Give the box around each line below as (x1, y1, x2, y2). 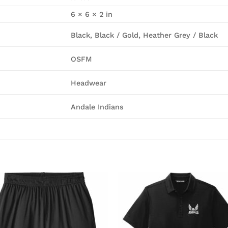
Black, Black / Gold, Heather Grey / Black (71, 31, 218, 39)
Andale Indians (71, 102, 124, 111)
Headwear (71, 78, 107, 87)
